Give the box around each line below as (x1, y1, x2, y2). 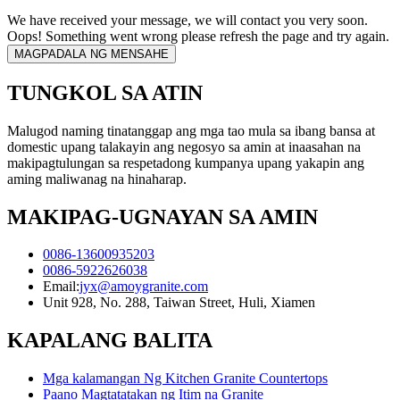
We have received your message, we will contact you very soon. (7, 12, 368, 28)
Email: (43, 279, 79, 295)
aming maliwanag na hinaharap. (7, 171, 187, 187)
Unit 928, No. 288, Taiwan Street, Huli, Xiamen (43, 295, 315, 311)
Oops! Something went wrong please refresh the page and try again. (7, 28, 389, 44)
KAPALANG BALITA (7, 329, 212, 353)
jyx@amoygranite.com (79, 279, 208, 295)
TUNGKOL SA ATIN (7, 80, 203, 104)
